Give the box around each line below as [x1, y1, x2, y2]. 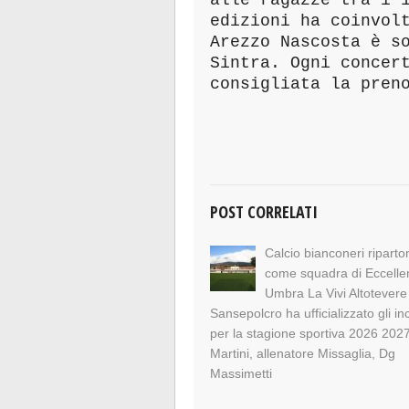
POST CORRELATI [210, 201, 319, 224]
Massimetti [210, 366, 273, 382]
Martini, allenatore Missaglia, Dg [210, 346, 396, 362]
